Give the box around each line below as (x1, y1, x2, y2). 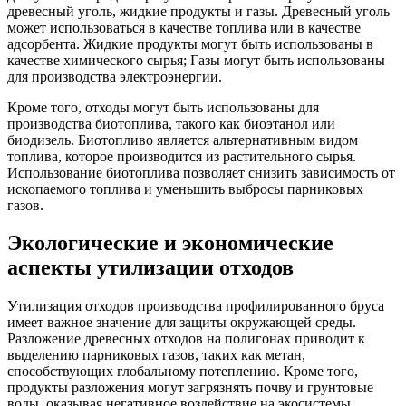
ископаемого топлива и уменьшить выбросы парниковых (7, 180, 363, 197)
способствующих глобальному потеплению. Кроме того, (7, 363, 358, 380)
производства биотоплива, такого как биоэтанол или (7, 115, 335, 131)
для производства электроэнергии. (7, 68, 222, 84)
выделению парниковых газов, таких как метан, (7, 347, 305, 363)
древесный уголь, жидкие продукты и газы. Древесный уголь (7, 3, 390, 19)
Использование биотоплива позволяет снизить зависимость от (7, 164, 395, 180)
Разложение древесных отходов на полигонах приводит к (7, 331, 365, 347)
